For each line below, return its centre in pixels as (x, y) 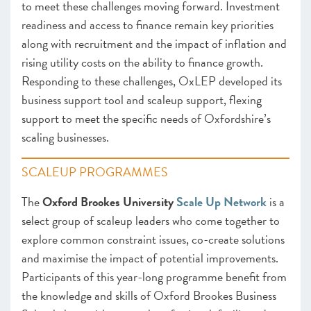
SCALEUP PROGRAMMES (95, 172)
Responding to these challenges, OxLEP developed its (152, 81)
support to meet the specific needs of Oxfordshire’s (146, 118)
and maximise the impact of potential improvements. (150, 258)
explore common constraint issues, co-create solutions (153, 239)
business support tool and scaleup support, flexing (142, 100)
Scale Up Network (221, 202)
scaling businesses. (67, 137)
